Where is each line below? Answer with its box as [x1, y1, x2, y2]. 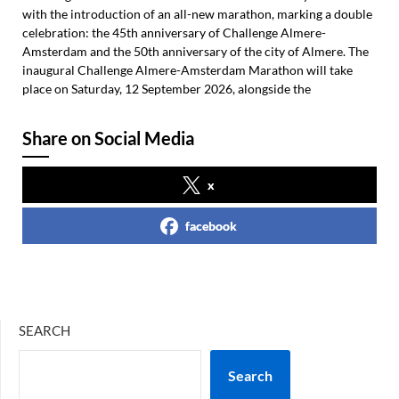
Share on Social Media [22, 127, 194, 149]
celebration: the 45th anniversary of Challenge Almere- [22, 25, 326, 40]
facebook [185, 218, 237, 233]
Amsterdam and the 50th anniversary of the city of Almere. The [22, 44, 369, 59]
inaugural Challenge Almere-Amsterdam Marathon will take [22, 62, 353, 77]
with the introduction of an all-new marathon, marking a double [22, 6, 372, 21]
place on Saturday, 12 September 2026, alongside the [22, 81, 311, 96]
